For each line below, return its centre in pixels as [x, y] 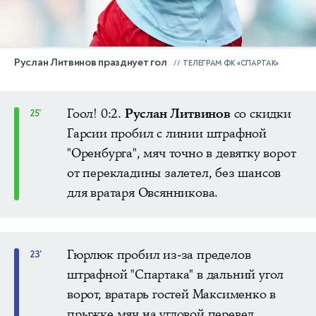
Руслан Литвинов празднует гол [91, 62]
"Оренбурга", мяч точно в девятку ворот [182, 153]
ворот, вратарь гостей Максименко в [172, 294]
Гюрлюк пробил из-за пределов [159, 254]
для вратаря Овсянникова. [143, 192]
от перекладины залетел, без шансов [174, 172]
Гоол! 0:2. [96, 113]
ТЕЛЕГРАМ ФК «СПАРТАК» [231, 63]
